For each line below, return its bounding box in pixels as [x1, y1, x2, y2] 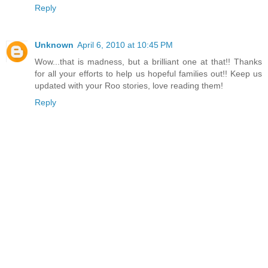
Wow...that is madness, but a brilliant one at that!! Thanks [35, 57, 262, 67]
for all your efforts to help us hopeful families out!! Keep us [35, 69, 262, 79]
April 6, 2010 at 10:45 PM [77, 40, 173, 50]
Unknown [35, 40, 74, 50]
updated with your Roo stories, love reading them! [35, 81, 223, 91]
